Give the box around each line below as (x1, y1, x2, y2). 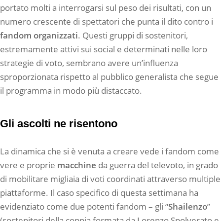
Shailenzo (168, 201, 207, 213)
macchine (57, 159, 96, 171)
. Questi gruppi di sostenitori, (78, 29, 188, 41)
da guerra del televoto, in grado (96, 159, 218, 171)
